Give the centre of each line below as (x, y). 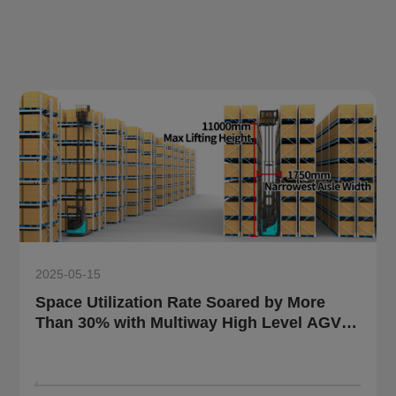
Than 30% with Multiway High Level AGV (189, 322)
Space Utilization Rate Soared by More (181, 302)
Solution (68, 343)
